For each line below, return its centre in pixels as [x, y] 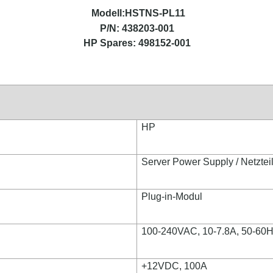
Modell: [108, 13]
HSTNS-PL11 [155, 13]
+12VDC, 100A [175, 266]
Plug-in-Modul [172, 197]
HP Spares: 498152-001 [137, 43]
